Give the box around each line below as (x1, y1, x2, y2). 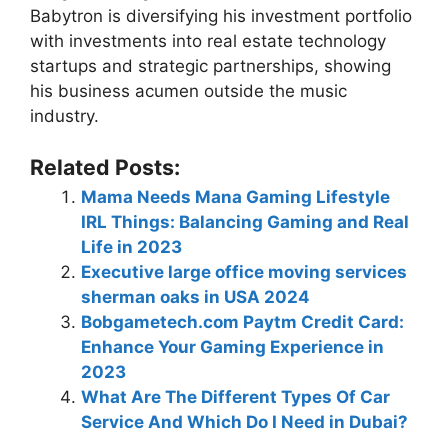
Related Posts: (30, 153, 180, 180)
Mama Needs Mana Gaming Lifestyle (81, 186, 390, 207)
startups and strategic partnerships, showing (30, 56, 391, 77)
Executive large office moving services (81, 261, 407, 282)
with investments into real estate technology (30, 31, 386, 52)
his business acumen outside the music (30, 81, 347, 102)
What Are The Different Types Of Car (81, 386, 390, 407)
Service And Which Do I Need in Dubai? (81, 411, 408, 432)
